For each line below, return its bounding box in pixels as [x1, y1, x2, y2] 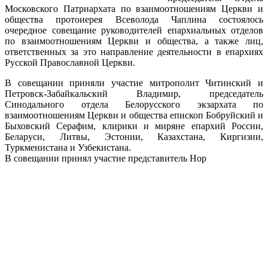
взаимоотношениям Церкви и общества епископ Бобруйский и [5, 109, 263, 120]
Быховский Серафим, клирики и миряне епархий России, [5, 120, 263, 131]
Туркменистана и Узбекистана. [5, 142, 131, 153]
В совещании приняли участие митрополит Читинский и [5, 77, 263, 88]
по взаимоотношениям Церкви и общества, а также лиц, [5, 35, 263, 46]
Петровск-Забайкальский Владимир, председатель [5, 88, 263, 99]
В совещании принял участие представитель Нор [5, 153, 206, 163]
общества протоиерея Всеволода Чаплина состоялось [5, 14, 263, 25]
